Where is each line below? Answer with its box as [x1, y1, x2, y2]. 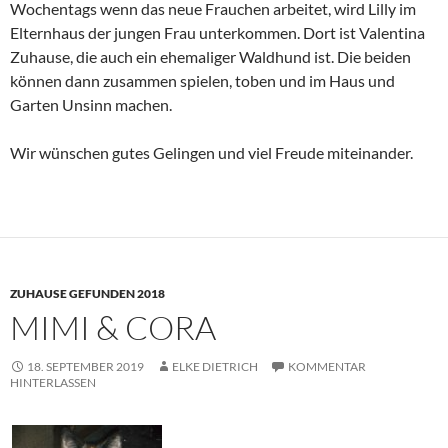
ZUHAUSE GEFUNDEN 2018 [10, 285, 165, 301]
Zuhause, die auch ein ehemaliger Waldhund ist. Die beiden [10, 46, 411, 66]
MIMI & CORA [10, 306, 216, 348]
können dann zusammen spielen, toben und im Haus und [10, 70, 395, 90]
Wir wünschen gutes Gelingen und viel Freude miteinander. [10, 142, 413, 162]
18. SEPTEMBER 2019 [27, 358, 144, 374]
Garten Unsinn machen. [10, 94, 172, 114]
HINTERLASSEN [10, 374, 96, 390]
